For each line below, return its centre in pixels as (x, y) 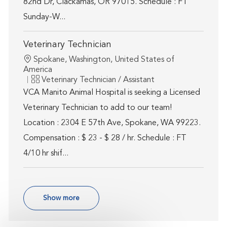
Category (48, 80)
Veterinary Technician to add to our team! (97, 108)
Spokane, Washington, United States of (104, 60)
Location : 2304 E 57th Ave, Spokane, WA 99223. (112, 123)
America (37, 70)
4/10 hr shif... (46, 154)
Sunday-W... (44, 17)
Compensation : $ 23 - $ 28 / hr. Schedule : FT (105, 139)
